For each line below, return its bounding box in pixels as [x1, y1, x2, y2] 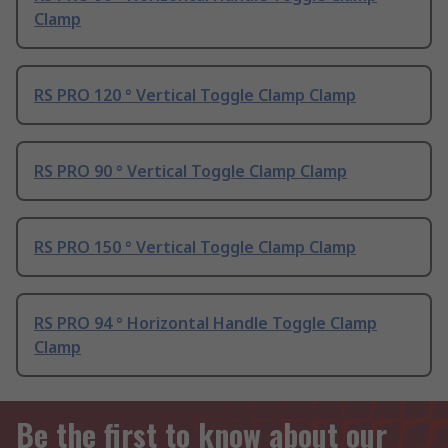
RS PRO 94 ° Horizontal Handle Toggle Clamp [34, 312, 377, 335]
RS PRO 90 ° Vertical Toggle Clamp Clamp [34, 160, 347, 183]
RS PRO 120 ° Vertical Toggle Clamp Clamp [34, 84, 356, 107]
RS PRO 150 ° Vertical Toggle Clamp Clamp [34, 236, 356, 259]
